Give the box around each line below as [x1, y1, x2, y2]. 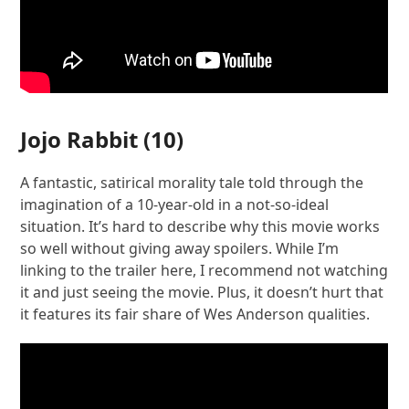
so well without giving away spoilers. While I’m [20, 237, 340, 258]
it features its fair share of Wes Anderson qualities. [20, 303, 371, 324]
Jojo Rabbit [20, 123, 139, 154]
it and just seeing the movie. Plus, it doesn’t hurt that [20, 281, 384, 302]
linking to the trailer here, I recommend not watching [20, 259, 389, 280]
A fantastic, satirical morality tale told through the [20, 172, 364, 193]
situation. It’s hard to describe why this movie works [20, 215, 381, 236]
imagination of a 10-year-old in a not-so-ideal [20, 194, 330, 215]
